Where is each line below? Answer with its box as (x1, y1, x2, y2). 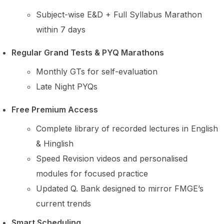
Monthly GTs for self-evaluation (36, 66, 158, 76)
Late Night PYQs (36, 81, 100, 91)
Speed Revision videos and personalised (36, 153, 188, 163)
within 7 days (36, 24, 86, 34)
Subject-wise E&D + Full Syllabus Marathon (36, 9, 202, 19)
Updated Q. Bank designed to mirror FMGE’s (36, 183, 204, 193)
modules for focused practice (36, 168, 148, 178)
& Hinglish (36, 138, 74, 148)
